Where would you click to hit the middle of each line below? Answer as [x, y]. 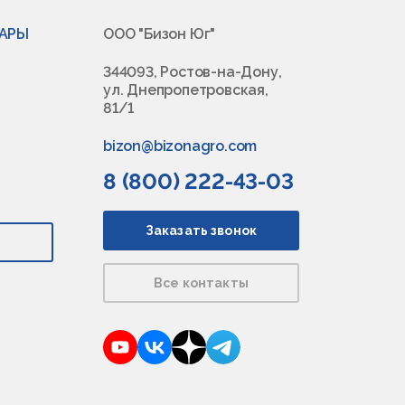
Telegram [273, 346]
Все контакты [201, 283]
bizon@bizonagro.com [180, 146]
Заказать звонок [201, 231]
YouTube [167, 346]
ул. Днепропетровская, [186, 90]
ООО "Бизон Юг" [160, 34]
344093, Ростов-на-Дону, [193, 72]
